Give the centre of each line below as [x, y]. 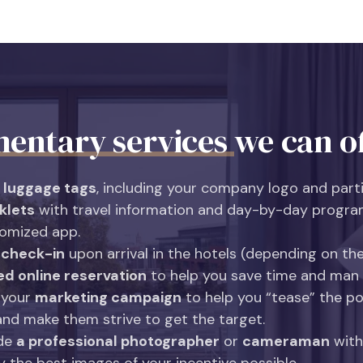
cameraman [286, 341]
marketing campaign [108, 297]
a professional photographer [118, 341]
